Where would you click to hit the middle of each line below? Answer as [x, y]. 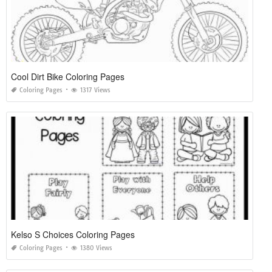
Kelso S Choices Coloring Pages [73, 234]
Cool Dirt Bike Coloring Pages [68, 76]
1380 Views [96, 248]
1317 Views [95, 90]
